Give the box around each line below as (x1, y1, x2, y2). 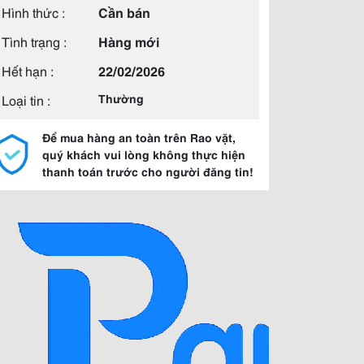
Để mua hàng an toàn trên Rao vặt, (42, 129, 236, 145)
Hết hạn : (2, 61, 54, 80)
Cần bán (98, 2, 150, 21)
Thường (98, 90, 144, 106)
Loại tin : (2, 90, 50, 109)
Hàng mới (98, 32, 159, 50)
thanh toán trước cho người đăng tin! (42, 163, 253, 180)
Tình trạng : (2, 32, 67, 50)
